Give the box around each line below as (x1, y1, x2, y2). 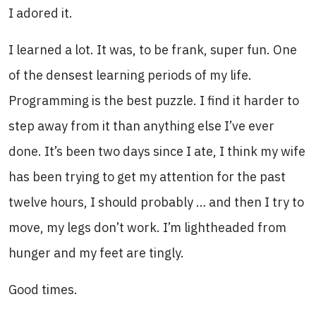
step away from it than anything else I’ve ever (8, 118, 274, 134)
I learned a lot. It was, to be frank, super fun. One (8, 42, 297, 58)
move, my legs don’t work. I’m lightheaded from (8, 219, 286, 236)
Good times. (8, 281, 78, 298)
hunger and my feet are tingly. (8, 245, 184, 261)
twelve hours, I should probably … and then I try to (8, 194, 304, 210)
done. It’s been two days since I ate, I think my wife (8, 143, 305, 159)
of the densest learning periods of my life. (8, 67, 252, 83)
